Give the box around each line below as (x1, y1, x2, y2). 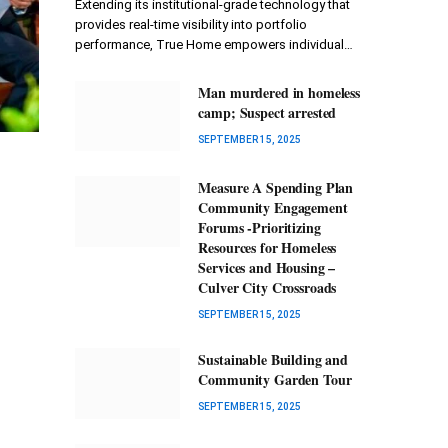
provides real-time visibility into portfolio (75, 17, 307, 33)
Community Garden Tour (198, 369, 352, 391)
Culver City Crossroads (198, 277, 337, 299)
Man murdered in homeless (198, 82, 360, 104)
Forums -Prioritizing (198, 217, 321, 239)
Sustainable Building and (198, 349, 348, 371)
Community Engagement (198, 197, 348, 219)
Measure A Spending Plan (198, 177, 354, 199)
